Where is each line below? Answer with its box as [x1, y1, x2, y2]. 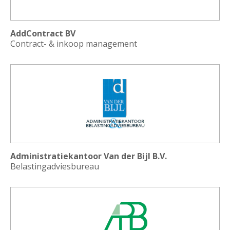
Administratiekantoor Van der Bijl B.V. [10, 150, 167, 162]
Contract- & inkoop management [10, 38, 137, 49]
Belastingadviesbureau [10, 161, 99, 172]
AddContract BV [10, 28, 75, 39]
